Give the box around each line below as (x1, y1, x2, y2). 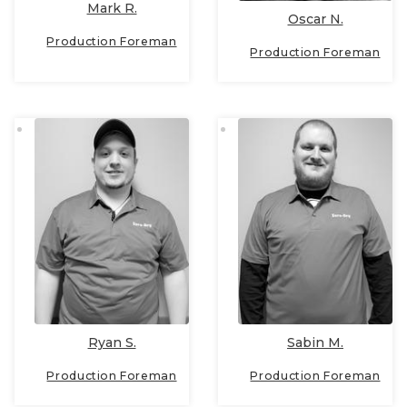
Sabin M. (287, 333, 343, 351)
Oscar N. (287, 11, 343, 28)
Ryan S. (87, 333, 136, 351)
